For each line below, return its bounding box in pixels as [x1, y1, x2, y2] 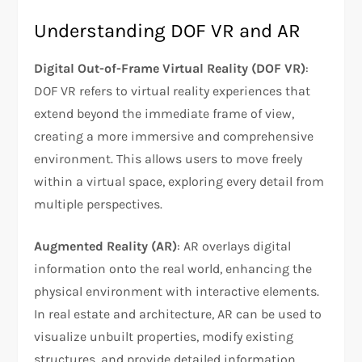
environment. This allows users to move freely [34, 151, 303, 167]
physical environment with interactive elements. [34, 284, 320, 300]
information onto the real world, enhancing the [34, 261, 313, 277]
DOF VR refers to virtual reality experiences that [34, 83, 311, 99]
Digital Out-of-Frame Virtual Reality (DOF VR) [34, 61, 306, 77]
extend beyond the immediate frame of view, [34, 106, 295, 122]
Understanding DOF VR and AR [34, 19, 301, 43]
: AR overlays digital [177, 238, 292, 255]
